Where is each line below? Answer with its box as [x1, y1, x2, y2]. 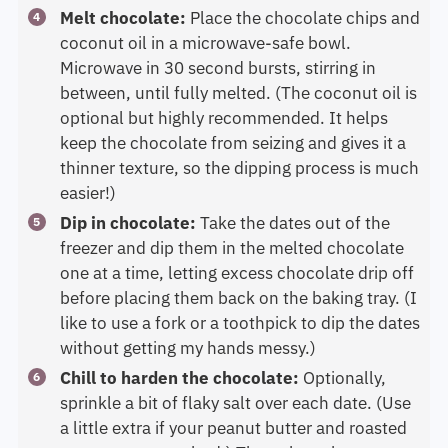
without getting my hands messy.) [59, 347, 316, 370]
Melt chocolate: [59, 17, 190, 40]
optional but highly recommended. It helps [59, 117, 388, 140]
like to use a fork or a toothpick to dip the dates [59, 322, 420, 345]
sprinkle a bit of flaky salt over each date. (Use [59, 402, 411, 425]
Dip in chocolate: [59, 222, 200, 245]
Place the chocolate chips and [189, 17, 420, 40]
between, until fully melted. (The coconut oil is [59, 92, 417, 115]
